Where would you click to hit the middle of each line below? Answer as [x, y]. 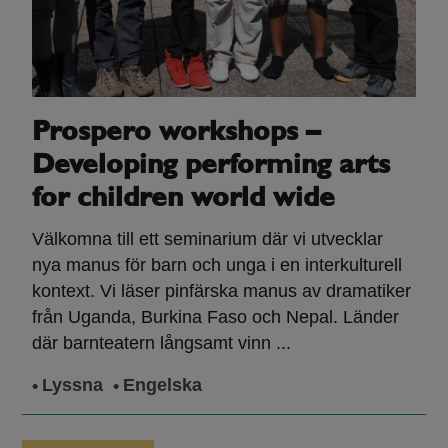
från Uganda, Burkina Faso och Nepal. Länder [215, 317]
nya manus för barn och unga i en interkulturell [216, 265]
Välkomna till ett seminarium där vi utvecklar [207, 239]
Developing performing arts [210, 166]
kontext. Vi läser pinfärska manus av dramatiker [221, 291]
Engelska [162, 385]
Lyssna [72, 385]
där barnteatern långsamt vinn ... [161, 343]
